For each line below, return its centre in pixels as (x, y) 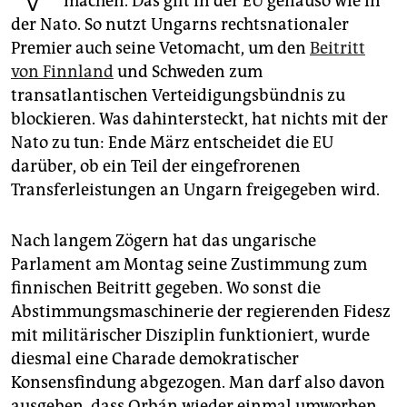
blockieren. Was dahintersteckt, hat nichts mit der (199, 119)
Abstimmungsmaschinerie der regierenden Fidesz (201, 312)
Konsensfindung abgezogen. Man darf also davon (198, 383)
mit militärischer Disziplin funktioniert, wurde (190, 336)
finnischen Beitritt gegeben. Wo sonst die (166, 288)
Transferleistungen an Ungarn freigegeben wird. (195, 190)
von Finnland (62, 72)
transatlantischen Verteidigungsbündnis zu (178, 96)
